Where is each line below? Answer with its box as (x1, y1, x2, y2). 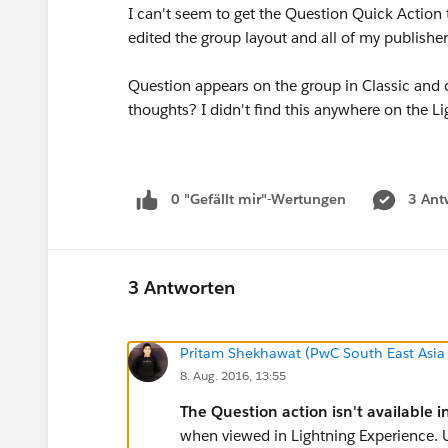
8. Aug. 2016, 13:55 (180, 366, 286, 384)
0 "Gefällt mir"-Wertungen (171, 190, 346, 208)
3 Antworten (128, 276, 235, 300)
